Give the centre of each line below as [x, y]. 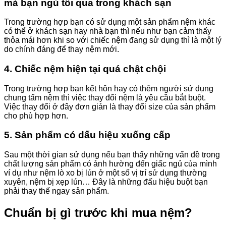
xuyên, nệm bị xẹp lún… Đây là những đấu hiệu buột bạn [106, 182]
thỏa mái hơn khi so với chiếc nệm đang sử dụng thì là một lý [113, 40]
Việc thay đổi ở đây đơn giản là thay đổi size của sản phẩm [110, 106]
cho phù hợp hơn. [36, 116]
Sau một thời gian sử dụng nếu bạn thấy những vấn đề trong [112, 155]
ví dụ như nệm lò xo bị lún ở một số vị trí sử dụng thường [105, 173]
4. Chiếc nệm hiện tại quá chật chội [85, 69]
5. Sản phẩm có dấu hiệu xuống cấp [87, 135]
